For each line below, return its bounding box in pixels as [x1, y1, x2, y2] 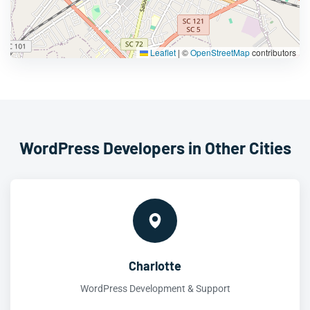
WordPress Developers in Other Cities [19, 138, 291, 158]
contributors [250, 46, 296, 59]
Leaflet [148, 46, 176, 59]
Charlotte [129, 258, 181, 274]
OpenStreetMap [190, 46, 250, 59]
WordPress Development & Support [80, 283, 230, 295]
